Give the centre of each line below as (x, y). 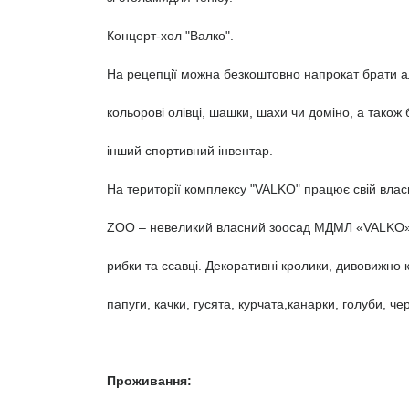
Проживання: (149, 381)
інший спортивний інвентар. (190, 151)
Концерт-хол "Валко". (170, 36)
